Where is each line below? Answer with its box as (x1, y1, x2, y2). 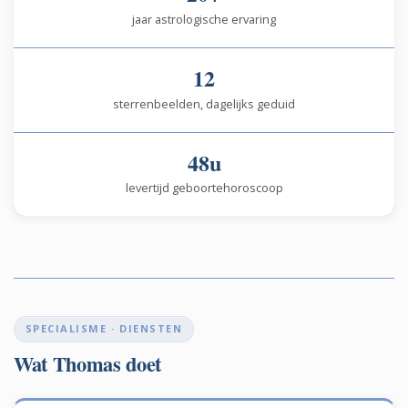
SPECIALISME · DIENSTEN (25, 321, 183, 336)
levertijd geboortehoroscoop (125, 179, 283, 197)
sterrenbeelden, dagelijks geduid (113, 95, 295, 112)
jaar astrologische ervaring (132, 10, 276, 27)
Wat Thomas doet (14, 348, 161, 379)
